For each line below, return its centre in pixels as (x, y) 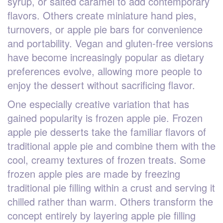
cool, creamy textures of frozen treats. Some (107, 159)
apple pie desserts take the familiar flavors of (107, 131)
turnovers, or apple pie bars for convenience (105, 29)
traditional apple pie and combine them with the (111, 145)
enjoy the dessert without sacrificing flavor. (101, 85)
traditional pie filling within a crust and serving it (111, 187)
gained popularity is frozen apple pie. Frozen (105, 117)
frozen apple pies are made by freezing (94, 173)
